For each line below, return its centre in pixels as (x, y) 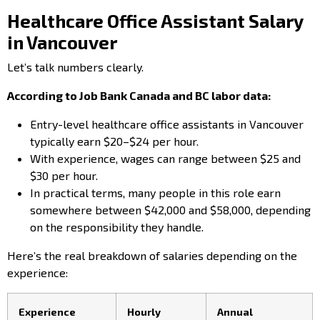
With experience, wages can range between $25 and (165, 158)
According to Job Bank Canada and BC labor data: (139, 95)
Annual (235, 311)
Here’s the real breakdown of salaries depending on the (152, 255)
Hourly (144, 311)
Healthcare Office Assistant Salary (155, 20)
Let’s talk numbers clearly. (75, 66)
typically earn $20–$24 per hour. (114, 141)
